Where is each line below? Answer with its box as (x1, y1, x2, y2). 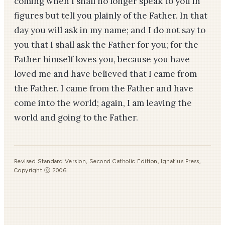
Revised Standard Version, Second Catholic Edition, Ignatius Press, (14, 158, 201, 165)
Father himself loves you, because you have (14, 54, 190, 65)
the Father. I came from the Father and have (14, 83, 193, 94)
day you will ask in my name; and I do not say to (14, 25, 205, 36)
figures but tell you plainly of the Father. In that (14, 10, 207, 21)
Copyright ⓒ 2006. (14, 167, 68, 174)
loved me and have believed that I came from (14, 68, 197, 79)
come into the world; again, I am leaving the (14, 97, 192, 108)
